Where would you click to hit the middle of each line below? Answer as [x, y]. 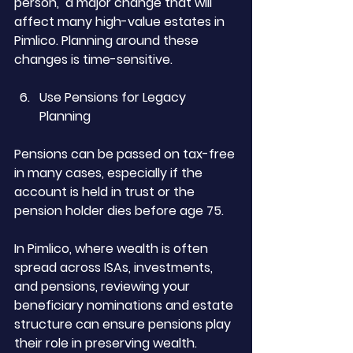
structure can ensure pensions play [124, 324]
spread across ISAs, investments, [115, 268]
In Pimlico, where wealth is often [113, 249]
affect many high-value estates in [121, 22]
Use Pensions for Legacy [114, 97]
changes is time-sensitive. [93, 59]
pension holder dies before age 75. [119, 211]
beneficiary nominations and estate [125, 305]
